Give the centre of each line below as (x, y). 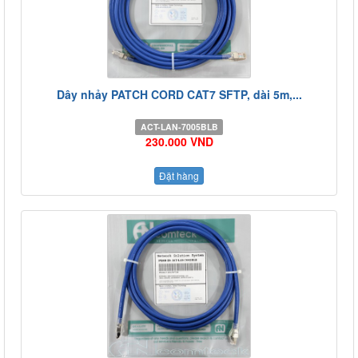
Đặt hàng (179, 175)
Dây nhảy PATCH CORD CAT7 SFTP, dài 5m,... (179, 95)
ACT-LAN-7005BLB (179, 127)
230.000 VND (179, 142)
